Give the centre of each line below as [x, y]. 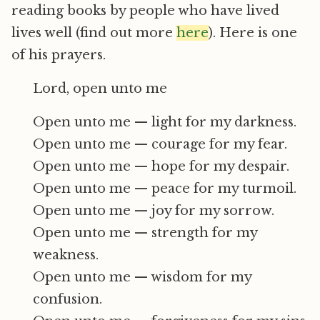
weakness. [66, 255]
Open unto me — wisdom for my [142, 277]
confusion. [67, 299]
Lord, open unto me [100, 89]
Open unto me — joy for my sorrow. [154, 211]
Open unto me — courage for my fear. [160, 144]
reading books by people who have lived [145, 11]
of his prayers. [59, 55]
